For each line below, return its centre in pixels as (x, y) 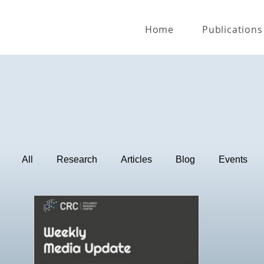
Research (77, 160)
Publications (232, 29)
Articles (136, 160)
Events (233, 160)
